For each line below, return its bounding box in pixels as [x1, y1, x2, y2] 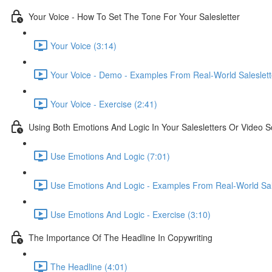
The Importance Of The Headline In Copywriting [29, 231, 212, 243]
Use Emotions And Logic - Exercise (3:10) [50, 208, 211, 220]
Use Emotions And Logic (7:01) [50, 149, 170, 162]
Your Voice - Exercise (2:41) [50, 97, 157, 110]
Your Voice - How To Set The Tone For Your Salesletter [29, 10, 240, 22]
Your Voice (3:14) [50, 39, 117, 52]
